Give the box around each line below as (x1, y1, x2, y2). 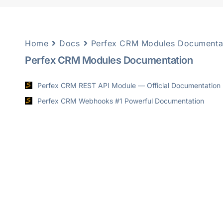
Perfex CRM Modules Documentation (25, 54, 193, 66)
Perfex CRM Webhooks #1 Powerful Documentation (37, 96, 204, 105)
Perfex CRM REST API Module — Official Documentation (37, 81, 221, 90)
